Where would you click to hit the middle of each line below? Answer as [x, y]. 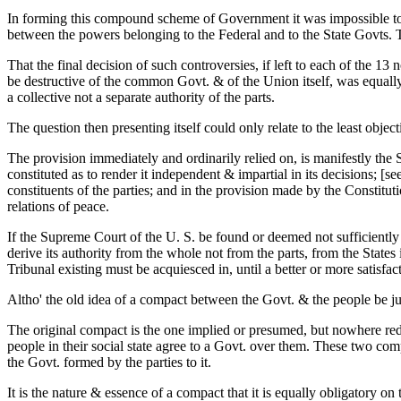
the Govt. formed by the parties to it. [109, 362]
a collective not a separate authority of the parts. [141, 97]
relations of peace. [58, 206]
